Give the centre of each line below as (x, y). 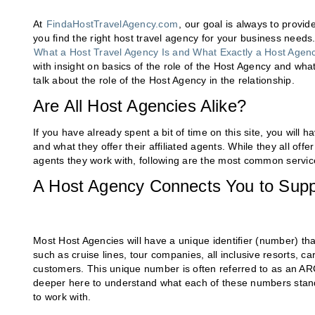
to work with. (62, 297)
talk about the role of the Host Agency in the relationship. (164, 81)
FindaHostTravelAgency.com (112, 24)
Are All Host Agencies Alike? (140, 106)
